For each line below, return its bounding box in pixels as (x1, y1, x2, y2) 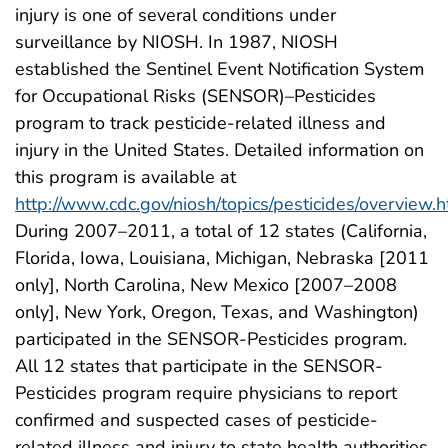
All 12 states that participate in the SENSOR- (15, 354, 383, 378)
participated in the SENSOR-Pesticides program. (15, 327, 407, 351)
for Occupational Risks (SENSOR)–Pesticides (15, 84, 376, 108)
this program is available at (15, 165, 236, 189)
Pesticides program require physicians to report (15, 381, 397, 405)
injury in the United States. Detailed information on (15, 138, 424, 162)
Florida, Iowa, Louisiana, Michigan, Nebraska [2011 (15, 246, 429, 270)
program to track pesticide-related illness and (15, 111, 386, 135)
